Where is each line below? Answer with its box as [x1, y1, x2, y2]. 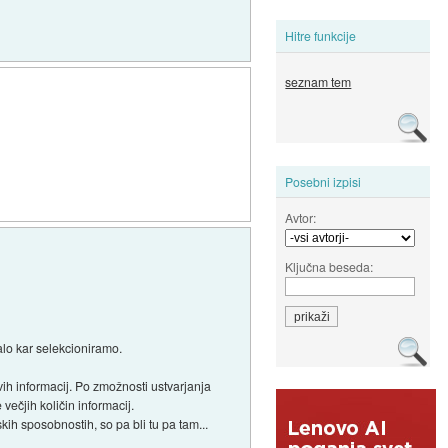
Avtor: [285, 208, 317, 226]
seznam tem [285, 73, 352, 91]
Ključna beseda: [285, 257, 374, 275]
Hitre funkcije [285, 27, 357, 45]
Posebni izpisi [285, 172, 362, 190]
